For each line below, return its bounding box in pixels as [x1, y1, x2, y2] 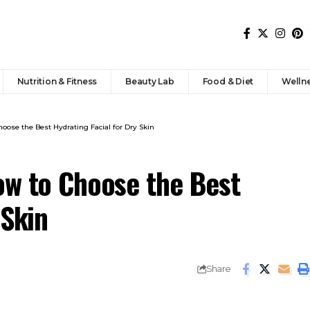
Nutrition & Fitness [17, 75, 98, 86]
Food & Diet [202, 75, 254, 86]
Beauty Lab [125, 75, 174, 86]
